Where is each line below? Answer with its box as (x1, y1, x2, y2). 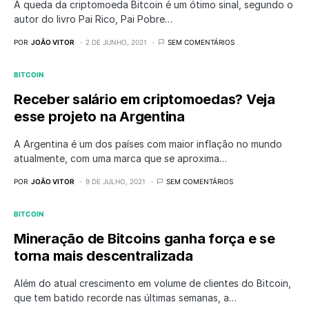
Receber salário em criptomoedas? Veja (14, 91, 275, 108)
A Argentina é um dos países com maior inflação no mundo (14, 138, 282, 150)
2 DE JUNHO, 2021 (86, 38, 147, 46)
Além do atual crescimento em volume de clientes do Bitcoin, (14, 277, 291, 289)
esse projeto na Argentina (14, 108, 185, 125)
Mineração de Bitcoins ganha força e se (14, 230, 275, 247)
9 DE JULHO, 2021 (86, 177, 146, 186)
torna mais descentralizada (14, 248, 193, 264)
